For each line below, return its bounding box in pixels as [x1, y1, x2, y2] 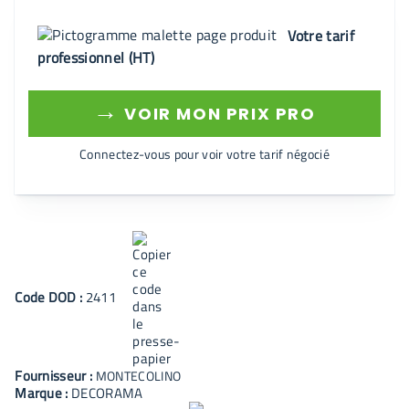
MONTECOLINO [95, 366, 182, 385]
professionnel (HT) [37, 47, 154, 68]
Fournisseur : [15, 365, 96, 386]
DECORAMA [71, 383, 143, 404]
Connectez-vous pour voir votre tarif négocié [79, 144, 330, 163]
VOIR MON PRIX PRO [119, 102, 316, 125]
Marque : [15, 383, 72, 404]
